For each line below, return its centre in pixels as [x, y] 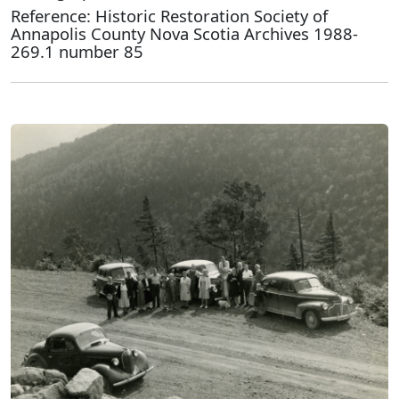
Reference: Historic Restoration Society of [169, 15]
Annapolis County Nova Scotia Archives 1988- [184, 33]
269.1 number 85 [77, 51]
